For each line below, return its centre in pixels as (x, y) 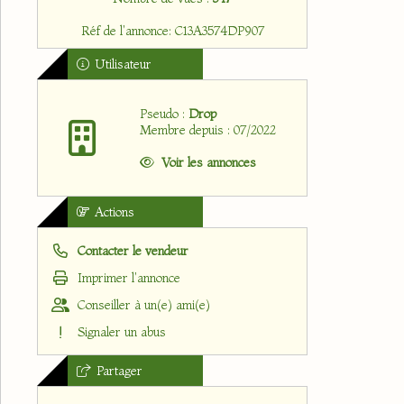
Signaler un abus (120, 332)
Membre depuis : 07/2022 (207, 130)
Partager (118, 371)
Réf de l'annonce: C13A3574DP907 (172, 31)
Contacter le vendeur (131, 251)
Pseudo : (164, 114)
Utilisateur (121, 64)
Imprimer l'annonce (127, 278)
